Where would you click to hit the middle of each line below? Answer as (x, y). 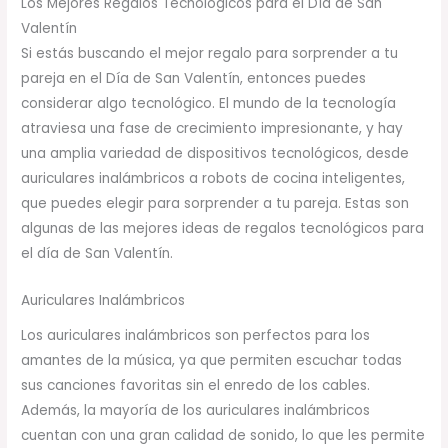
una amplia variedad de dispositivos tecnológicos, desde (215, 154)
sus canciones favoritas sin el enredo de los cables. (196, 385)
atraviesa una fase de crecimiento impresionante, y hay (212, 129)
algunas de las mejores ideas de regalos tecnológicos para (223, 229)
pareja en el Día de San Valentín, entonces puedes (194, 79)
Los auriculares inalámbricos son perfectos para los (196, 335)
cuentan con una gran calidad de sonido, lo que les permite (223, 435)
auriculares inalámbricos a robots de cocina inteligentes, (213, 179)
